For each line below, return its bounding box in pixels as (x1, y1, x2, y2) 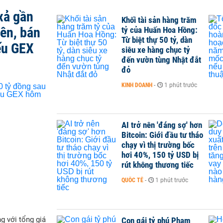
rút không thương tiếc (121, 160, 194, 170)
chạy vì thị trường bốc (121, 140, 195, 150)
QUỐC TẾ (121, 177, 143, 184)
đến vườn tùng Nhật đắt (121, 55, 201, 65)
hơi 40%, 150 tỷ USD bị (121, 150, 199, 160)
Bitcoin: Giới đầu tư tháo (121, 130, 203, 140)
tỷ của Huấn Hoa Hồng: (121, 25, 198, 35)
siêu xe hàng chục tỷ (121, 45, 190, 55)
